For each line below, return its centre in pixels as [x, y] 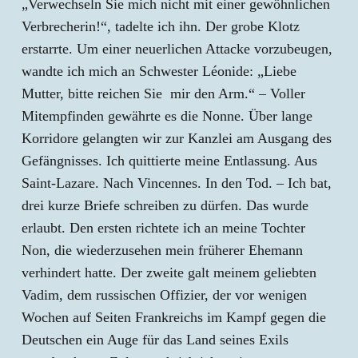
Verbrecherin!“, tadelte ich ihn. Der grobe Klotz [161, 26]
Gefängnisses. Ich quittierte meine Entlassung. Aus [169, 161]
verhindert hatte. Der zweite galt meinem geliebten [169, 272]
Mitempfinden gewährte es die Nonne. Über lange [167, 116]
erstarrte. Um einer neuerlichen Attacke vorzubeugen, [177, 49]
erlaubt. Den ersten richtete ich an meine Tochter [163, 228]
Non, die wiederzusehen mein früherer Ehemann [162, 250]
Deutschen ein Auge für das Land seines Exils [155, 340]
